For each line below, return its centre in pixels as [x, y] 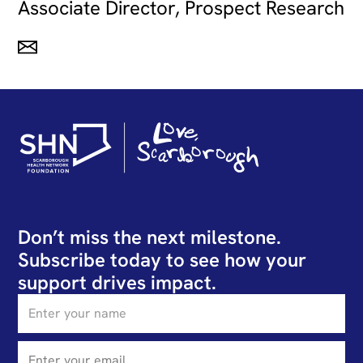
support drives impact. [117, 282]
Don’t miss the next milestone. [150, 237]
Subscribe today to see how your [162, 259]
